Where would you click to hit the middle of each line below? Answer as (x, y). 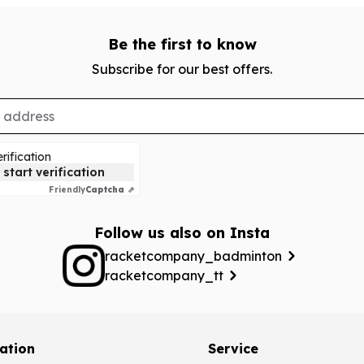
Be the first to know (182, 44)
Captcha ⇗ (110, 190)
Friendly (67, 190)
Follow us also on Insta (182, 233)
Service (233, 349)
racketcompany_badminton (193, 256)
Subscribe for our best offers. (182, 69)
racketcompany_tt (164, 275)
